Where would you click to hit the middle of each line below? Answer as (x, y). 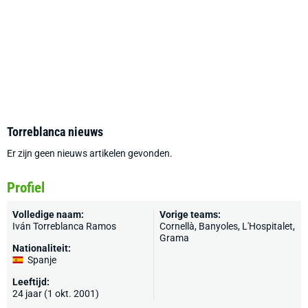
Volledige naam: (48, 214)
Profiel (26, 188)
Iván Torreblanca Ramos (64, 226)
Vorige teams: (190, 214)
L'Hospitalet (267, 226)
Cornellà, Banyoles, (201, 226)
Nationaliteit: (42, 248)
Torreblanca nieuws (55, 132)
